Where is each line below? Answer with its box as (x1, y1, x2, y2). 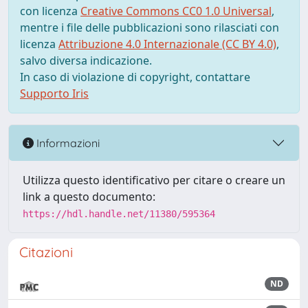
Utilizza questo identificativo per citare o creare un (23, 173, 285, 188)
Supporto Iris (20, 86, 89, 101)
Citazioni (19, 243, 73, 261)
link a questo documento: (23, 189, 155, 204)
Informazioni (34, 135, 100, 150)
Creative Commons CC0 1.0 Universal (80, 3, 272, 19)
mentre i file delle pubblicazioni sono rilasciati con (20, 20, 279, 35)
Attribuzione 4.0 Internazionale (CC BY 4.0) (58, 36, 276, 52)
